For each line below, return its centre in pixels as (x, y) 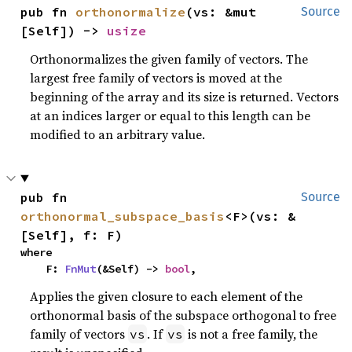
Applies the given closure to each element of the (167, 296)
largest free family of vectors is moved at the (156, 77)
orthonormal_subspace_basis (123, 216)
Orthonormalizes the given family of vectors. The (169, 59)
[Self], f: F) (72, 235)
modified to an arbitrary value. (118, 134)
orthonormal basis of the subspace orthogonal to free (183, 315)
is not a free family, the (251, 334)
